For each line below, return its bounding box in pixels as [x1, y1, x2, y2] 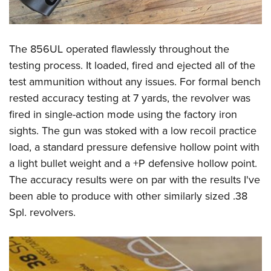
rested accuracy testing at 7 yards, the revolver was [9, 90, 250, 106]
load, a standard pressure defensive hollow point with [9, 139, 260, 155]
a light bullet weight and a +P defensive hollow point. [9, 155, 257, 171]
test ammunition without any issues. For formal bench [9, 74, 261, 90]
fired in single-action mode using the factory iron [9, 106, 237, 122]
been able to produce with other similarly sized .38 [9, 188, 247, 204]
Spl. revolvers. [9, 204, 76, 220]
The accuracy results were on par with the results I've [9, 172, 260, 188]
